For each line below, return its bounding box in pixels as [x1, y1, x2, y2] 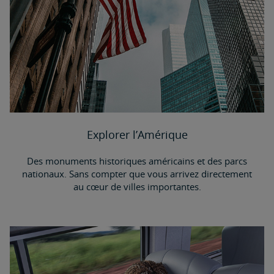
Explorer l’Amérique [86, 127, 188, 142]
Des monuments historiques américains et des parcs [27, 155, 247, 167]
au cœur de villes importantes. [73, 180, 201, 193]
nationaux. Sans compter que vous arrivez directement [22, 168, 252, 180]
